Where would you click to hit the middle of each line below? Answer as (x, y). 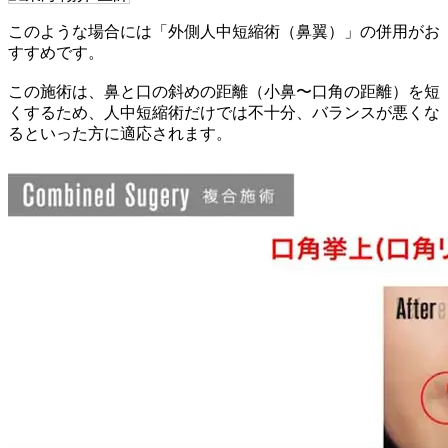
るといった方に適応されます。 (120, 133)
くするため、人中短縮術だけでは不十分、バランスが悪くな (224, 112)
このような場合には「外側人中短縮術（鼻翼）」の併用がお (224, 31)
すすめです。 (56, 52)
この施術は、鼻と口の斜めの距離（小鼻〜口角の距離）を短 (224, 91)
